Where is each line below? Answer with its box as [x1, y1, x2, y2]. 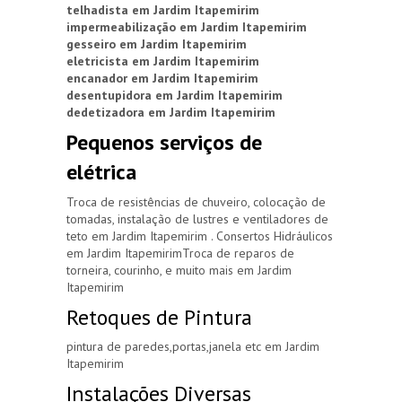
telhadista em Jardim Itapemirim [66, 2, 259, 19]
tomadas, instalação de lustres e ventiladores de [66, 210, 328, 227]
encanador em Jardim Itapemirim [66, 70, 258, 87]
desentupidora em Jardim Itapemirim [66, 87, 283, 104]
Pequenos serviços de [66, 128, 262, 157]
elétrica [66, 158, 136, 187]
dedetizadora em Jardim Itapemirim [66, 104, 275, 121]
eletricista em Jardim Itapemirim [66, 53, 259, 70]
